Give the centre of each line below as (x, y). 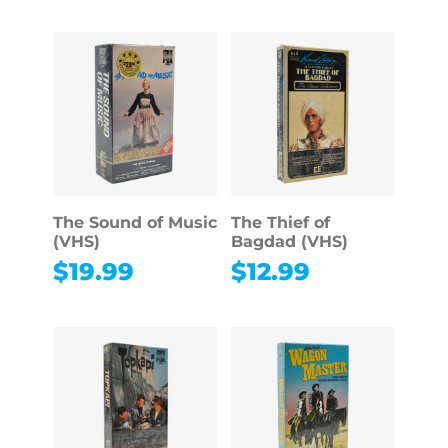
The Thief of (280, 223)
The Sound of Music (134, 223)
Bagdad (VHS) (289, 242)
